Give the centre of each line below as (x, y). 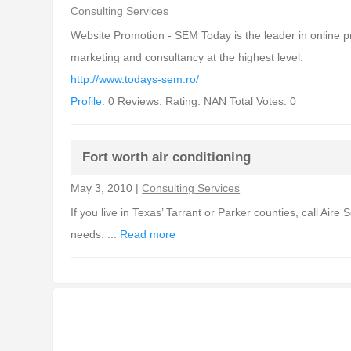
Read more (148, 234)
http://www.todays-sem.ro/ (135, 79)
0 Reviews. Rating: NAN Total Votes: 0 (201, 101)
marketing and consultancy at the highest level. (187, 57)
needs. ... (96, 234)
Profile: (88, 101)
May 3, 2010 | (107, 188)
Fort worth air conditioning (167, 157)
